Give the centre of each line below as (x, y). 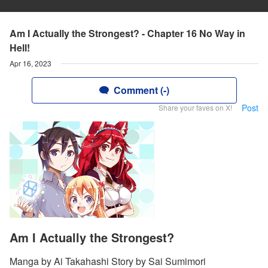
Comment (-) (141, 90)
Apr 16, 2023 (31, 63)
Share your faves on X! (195, 107)
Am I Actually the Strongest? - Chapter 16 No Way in (127, 33)
